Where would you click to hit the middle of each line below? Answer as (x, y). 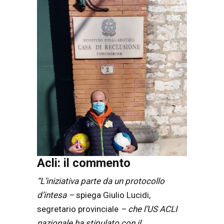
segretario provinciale (79, 209)
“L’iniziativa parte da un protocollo (101, 181)
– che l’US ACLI (149, 209)
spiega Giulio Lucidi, (113, 195)
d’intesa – (56, 195)
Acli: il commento (84, 163)
